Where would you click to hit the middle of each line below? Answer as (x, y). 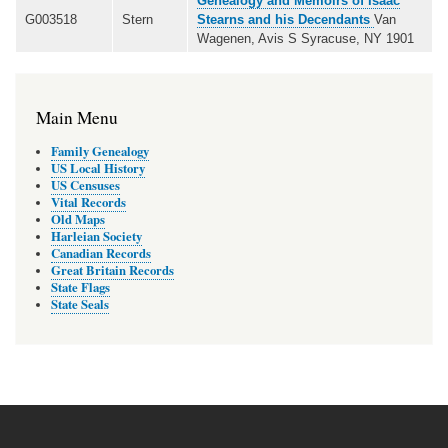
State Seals (80, 303)
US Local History (98, 167)
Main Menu (77, 118)
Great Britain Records (112, 269)
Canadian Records (101, 252)
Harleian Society (96, 235)
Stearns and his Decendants (285, 19)
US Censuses (85, 184)
